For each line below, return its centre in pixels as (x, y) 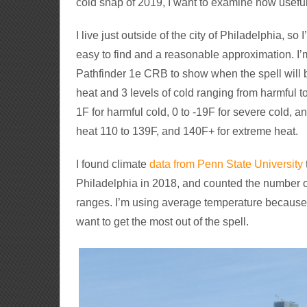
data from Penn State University (226, 164)
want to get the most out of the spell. (164, 222)
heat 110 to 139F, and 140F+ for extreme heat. (187, 132)
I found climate (113, 164)
